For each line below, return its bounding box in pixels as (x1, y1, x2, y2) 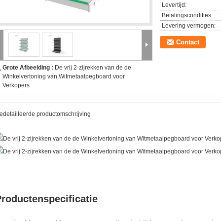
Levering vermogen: (162, 22, 216, 29)
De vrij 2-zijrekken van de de (55, 64, 131, 71)
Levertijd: (162, 1, 186, 8)
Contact (176, 38, 199, 46)
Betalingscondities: (162, 12, 213, 19)
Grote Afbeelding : (2, 64, 55, 71)
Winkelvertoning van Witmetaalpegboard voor (2, 73, 125, 80)
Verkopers (2, 82, 30, 89)
